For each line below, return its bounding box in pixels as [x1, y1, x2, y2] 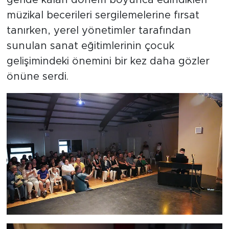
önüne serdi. [6, 72, 68, 82]
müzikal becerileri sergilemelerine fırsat [6, 10, 199, 21]
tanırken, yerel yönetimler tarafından [6, 26, 191, 36]
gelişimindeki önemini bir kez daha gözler [6, 56, 210, 67]
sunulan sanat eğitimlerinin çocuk [6, 41, 174, 52]
